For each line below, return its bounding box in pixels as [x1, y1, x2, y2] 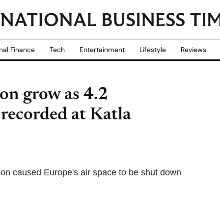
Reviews [181, 45, 206, 54]
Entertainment [80, 45, 125, 54]
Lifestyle [139, 45, 166, 54]
